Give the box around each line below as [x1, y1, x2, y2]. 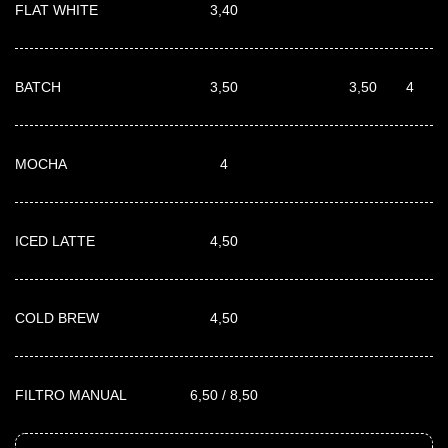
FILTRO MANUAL [15, 386, 127, 403]
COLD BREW [15, 309, 99, 326]
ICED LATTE [15, 232, 95, 249]
